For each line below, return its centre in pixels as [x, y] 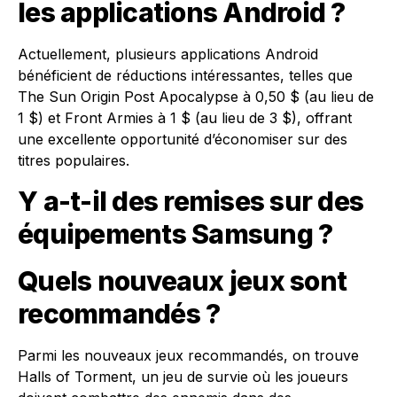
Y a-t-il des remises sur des [191, 201]
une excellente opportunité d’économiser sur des [183, 139]
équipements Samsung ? [175, 234]
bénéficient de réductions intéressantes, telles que [185, 75]
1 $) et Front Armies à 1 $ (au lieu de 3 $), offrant [185, 118]
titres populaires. [74, 160]
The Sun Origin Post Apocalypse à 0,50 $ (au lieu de [196, 97]
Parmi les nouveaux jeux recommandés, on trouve [188, 355]
